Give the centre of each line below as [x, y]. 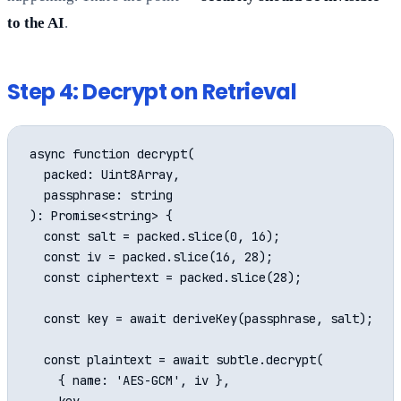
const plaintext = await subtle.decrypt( [176, 360]
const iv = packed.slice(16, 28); [151, 257]
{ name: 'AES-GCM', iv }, [130, 381]
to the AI [36, 23]
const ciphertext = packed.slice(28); [166, 278]
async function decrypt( [112, 154]
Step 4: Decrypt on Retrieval [152, 92]
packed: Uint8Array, [105, 175]
